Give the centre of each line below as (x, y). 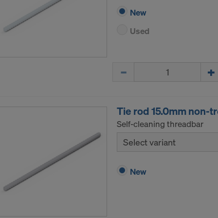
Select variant (149, 142)
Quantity (128, 68)
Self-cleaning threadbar (160, 124)
